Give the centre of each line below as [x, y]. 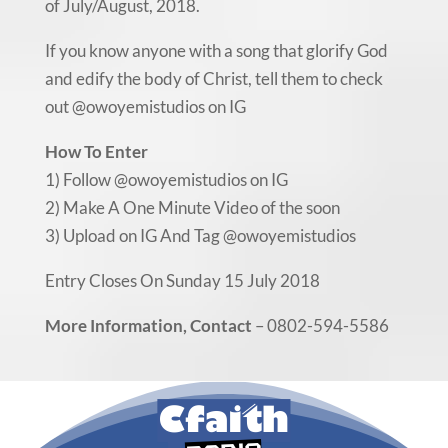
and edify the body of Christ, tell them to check [213, 78]
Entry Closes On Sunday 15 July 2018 [182, 280]
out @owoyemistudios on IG [145, 106]
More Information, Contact [148, 325]
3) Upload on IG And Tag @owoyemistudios [200, 235]
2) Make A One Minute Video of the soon [192, 207]
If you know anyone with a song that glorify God [216, 50]
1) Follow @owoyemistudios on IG [166, 179]
